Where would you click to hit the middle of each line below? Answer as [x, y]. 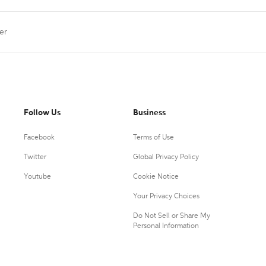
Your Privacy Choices [166, 197]
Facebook [39, 138]
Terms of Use [153, 138]
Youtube [37, 177]
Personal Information [166, 226]
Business [149, 113]
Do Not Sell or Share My [171, 216]
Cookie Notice [156, 177]
